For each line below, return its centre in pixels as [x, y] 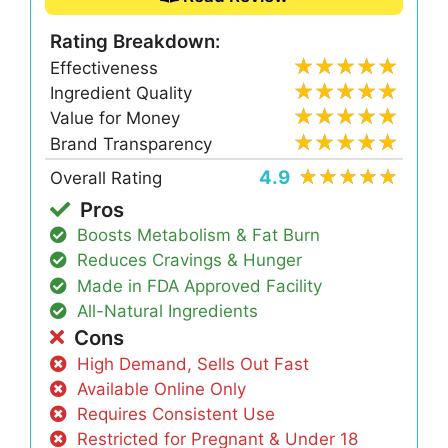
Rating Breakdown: [135, 41]
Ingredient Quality [121, 93]
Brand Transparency [131, 143]
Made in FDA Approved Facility [200, 285]
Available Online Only [162, 388]
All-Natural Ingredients [168, 310]
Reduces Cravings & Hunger [190, 260]
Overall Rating [106, 178]
